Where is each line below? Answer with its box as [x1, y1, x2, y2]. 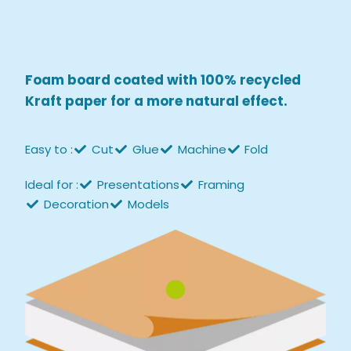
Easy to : [25, 140, 74, 157]
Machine [177, 140, 226, 157]
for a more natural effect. [107, 92, 288, 111]
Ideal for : [25, 175, 79, 193]
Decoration [44, 195, 110, 212]
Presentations [97, 175, 180, 193]
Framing [197, 175, 244, 193]
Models [127, 195, 169, 212]
